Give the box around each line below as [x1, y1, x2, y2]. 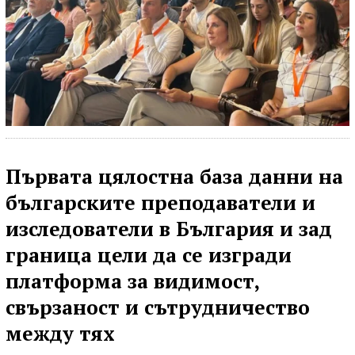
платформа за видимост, [6, 267, 259, 294]
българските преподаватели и [6, 189, 315, 216]
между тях [6, 319, 115, 346]
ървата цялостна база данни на [21, 162, 343, 189]
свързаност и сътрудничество [6, 293, 310, 320]
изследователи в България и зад [6, 215, 332, 242]
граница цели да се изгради [6, 241, 292, 268]
